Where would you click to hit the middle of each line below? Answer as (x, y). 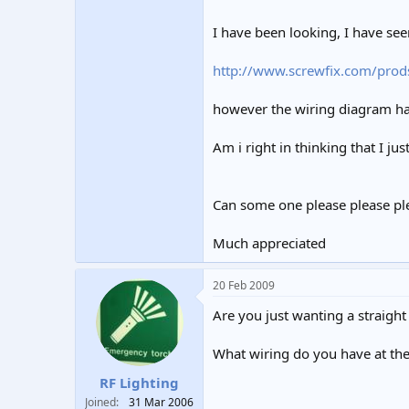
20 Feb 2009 (244, 285)
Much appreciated (269, 243)
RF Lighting (139, 382)
